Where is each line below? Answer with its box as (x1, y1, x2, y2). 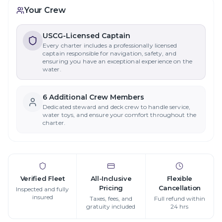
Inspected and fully (16, 185, 69, 193)
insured (32, 193, 53, 201)
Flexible (166, 174, 193, 182)
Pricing (99, 183, 123, 192)
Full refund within (154, 194, 205, 202)
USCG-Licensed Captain (43, 31, 130, 40)
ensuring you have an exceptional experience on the (43, 57, 192, 65)
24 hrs (170, 202, 189, 210)
